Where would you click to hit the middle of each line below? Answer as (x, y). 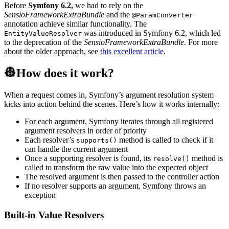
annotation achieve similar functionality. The (75, 24)
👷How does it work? (59, 73)
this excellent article (132, 52)
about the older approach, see (52, 52)
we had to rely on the (109, 6)
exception (40, 195)
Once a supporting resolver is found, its (89, 158)
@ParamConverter (163, 15)
